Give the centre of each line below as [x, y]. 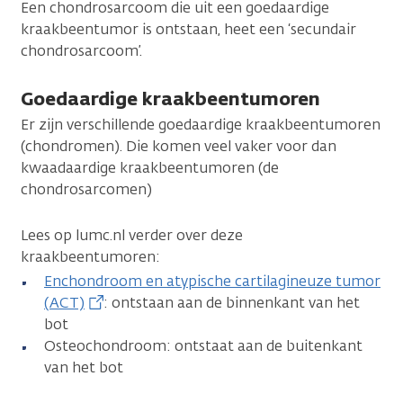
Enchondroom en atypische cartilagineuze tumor [212, 281]
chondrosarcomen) [86, 189]
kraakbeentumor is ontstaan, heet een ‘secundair [188, 29]
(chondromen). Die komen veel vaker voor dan [179, 146]
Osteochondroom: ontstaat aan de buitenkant [203, 345]
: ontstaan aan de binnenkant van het [232, 302]
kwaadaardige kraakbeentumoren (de [150, 167]
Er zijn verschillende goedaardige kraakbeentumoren [201, 124]
